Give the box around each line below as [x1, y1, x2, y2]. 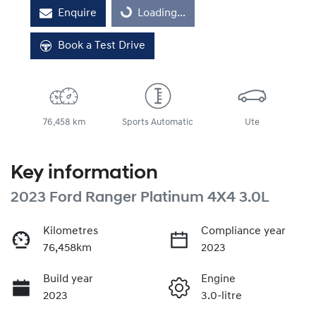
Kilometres [43, 225, 98, 237]
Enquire [58, 7, 97, 19]
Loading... [138, 7, 186, 19]
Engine [201, 273, 236, 285]
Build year [43, 273, 93, 285]
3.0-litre [201, 290, 242, 302]
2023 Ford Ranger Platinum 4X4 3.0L [11, 190, 269, 205]
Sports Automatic [122, 117, 194, 127]
